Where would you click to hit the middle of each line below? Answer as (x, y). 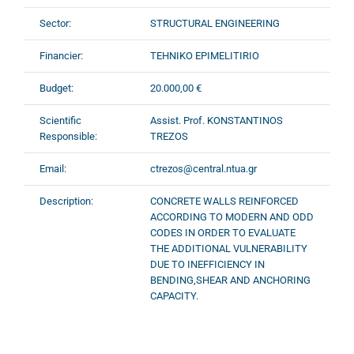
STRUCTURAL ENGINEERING (215, 23)
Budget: (56, 88)
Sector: (55, 23)
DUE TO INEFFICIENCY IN (207, 264)
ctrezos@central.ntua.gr (203, 169)
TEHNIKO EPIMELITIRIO (205, 56)
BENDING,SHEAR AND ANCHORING (230, 280)
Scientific (60, 121)
